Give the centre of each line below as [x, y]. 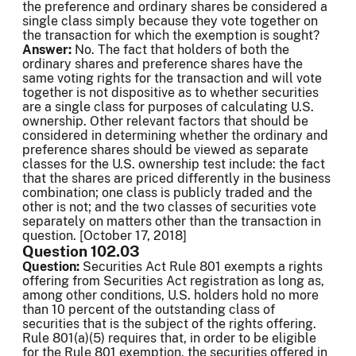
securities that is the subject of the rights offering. [169, 324]
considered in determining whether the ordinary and [175, 136]
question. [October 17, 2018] [104, 236]
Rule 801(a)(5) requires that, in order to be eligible [169, 339]
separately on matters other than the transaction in [172, 222]
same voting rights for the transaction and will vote [172, 79]
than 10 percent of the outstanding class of [149, 310]
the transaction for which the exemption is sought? [171, 36]
